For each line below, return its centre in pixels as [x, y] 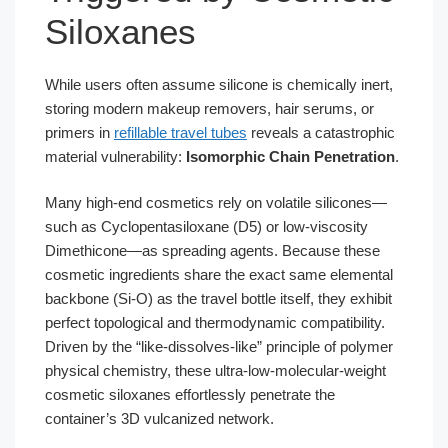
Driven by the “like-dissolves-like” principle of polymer [219, 346]
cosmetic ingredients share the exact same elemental [219, 274]
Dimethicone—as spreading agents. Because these [212, 250]
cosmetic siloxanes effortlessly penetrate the [190, 394]
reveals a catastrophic [321, 132]
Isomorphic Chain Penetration [290, 156]
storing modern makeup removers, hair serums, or [209, 108]
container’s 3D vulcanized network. [159, 418]
